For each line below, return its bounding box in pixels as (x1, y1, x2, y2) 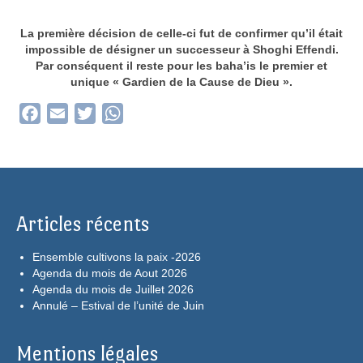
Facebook (41, 106, 98, 121)
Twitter (96, 106, 134, 121)
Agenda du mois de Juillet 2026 (32, 283, 194, 297)
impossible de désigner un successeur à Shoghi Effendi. (24, 43, 339, 57)
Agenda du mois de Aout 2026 (32, 267, 187, 280)
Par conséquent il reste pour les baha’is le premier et (36, 59, 327, 73)
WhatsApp (123, 106, 183, 121)
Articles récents (16, 213, 149, 236)
